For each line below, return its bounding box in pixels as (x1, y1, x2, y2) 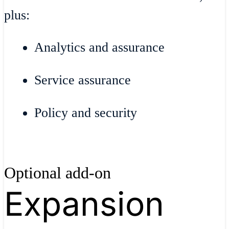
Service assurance (34, 73, 131, 88)
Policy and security (34, 105, 138, 120)
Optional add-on (4, 164, 111, 182)
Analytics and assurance (34, 40, 165, 55)
